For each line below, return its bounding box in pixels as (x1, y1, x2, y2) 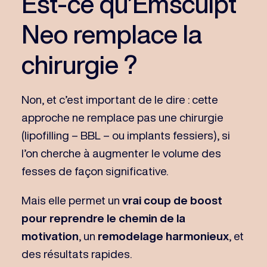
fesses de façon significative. (21, 164, 168, 176)
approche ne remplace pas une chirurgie (21, 111, 223, 123)
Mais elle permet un (21, 194, 122, 206)
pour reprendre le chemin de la (21, 212, 185, 223)
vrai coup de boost (122, 194, 222, 206)
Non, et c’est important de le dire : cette (21, 93, 218, 105)
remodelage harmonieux (97, 229, 229, 241)
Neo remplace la (21, 20, 202, 46)
